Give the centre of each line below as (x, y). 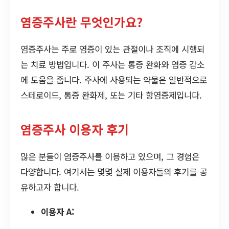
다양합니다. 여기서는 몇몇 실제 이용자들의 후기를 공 (114, 171)
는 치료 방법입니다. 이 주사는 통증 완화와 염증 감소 (112, 64)
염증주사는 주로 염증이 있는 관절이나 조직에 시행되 (112, 49)
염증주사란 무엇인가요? (82, 22)
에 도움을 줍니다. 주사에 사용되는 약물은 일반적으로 (114, 79)
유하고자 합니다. (50, 187)
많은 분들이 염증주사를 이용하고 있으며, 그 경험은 (110, 156)
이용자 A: (58, 211)
